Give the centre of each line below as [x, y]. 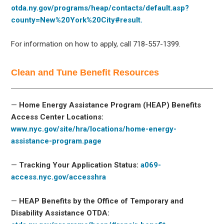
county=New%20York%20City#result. [77, 20]
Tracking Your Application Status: [79, 165]
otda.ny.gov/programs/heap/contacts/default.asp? [100, 8]
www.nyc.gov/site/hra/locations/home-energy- [94, 129]
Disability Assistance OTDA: [60, 213]
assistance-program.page [56, 141]
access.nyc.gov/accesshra [59, 177]
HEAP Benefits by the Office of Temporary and [101, 201]
